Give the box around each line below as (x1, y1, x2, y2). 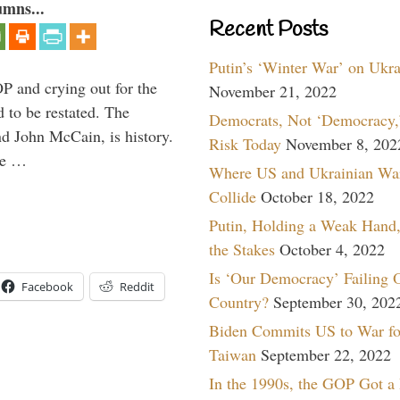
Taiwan (209, 343, 256, 365)
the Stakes (209, 237, 275, 260)
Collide (209, 185, 256, 207)
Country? (209, 290, 269, 312)
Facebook (21, 278, 73, 295)
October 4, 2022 (279, 237, 385, 260)
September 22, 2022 (261, 343, 391, 365)
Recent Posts (209, 15, 328, 45)
